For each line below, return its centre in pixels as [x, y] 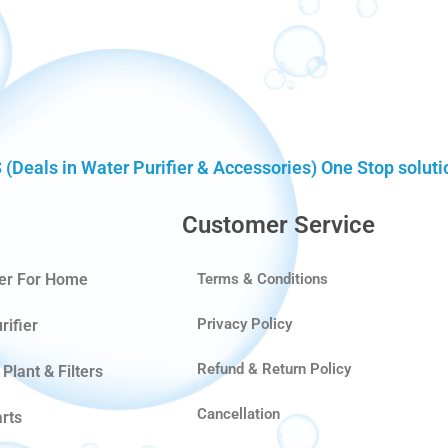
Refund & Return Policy [274, 368]
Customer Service [278, 224]
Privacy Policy [244, 323]
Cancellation [238, 413]
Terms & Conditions [262, 278]
